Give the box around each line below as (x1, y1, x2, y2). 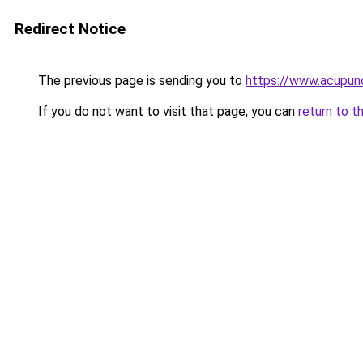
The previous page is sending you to (35, 73, 246, 88)
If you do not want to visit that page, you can (35, 104, 298, 119)
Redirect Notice (15, 19, 126, 38)
